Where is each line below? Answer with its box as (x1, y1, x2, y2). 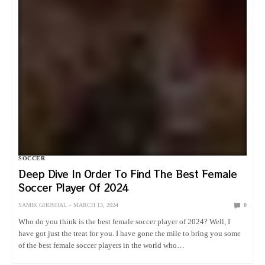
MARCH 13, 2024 (73, 201, 118, 208)
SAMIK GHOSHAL (18, 201, 67, 208)
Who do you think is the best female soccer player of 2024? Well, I (18, 216, 231, 226)
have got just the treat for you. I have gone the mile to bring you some (18, 228, 241, 238)
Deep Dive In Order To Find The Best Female (18, 166, 237, 181)
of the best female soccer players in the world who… (18, 240, 185, 250)
